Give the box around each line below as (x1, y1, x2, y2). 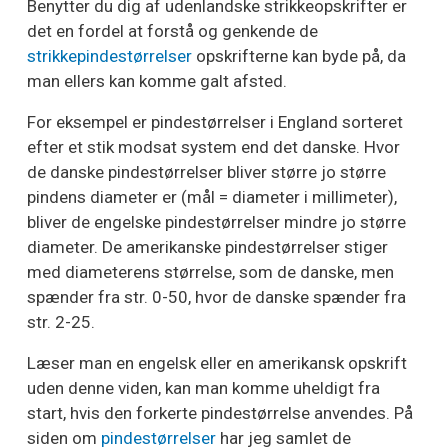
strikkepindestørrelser (27, 46, 192, 67)
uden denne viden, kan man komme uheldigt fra (27, 378, 380, 399)
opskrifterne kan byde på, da (192, 46, 406, 67)
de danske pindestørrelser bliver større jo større (27, 162, 386, 183)
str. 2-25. (27, 312, 95, 333)
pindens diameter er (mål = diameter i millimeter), (27, 187, 397, 208)
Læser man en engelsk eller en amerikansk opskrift (27, 353, 407, 374)
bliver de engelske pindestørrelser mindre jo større (27, 212, 406, 233)
